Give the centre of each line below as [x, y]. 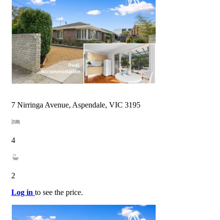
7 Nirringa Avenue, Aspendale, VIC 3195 [76, 105]
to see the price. [59, 192]
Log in [23, 192]
